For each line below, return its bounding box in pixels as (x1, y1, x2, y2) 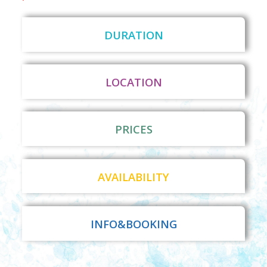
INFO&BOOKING (90, 216, 177, 231)
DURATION (104, 27, 163, 42)
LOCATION (105, 74, 162, 90)
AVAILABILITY (98, 169, 169, 184)
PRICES (114, 122, 153, 137)
